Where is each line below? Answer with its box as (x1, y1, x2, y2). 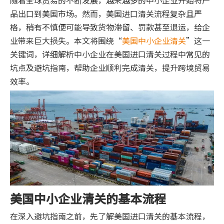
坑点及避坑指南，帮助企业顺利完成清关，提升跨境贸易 (10, 61, 210, 73)
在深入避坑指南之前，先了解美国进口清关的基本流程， (10, 210, 210, 222)
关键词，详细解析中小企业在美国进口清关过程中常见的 (10, 48, 210, 60)
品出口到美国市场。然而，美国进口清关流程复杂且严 (10, 7, 202, 19)
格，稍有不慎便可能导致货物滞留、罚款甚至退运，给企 (10, 21, 210, 33)
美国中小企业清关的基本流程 (10, 189, 166, 207)
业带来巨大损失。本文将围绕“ (10, 34, 122, 46)
